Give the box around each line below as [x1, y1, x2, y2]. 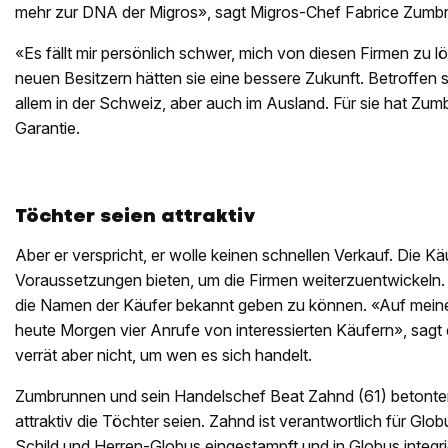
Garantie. [15, 118, 80, 139]
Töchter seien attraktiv [15, 203, 256, 229]
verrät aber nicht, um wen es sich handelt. [15, 345, 312, 366]
